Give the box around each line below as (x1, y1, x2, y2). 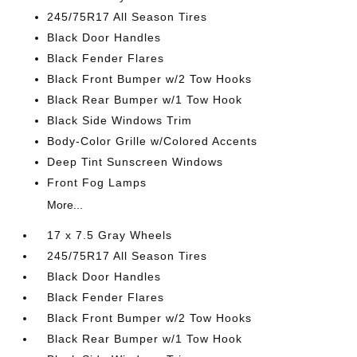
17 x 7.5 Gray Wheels (47, 229, 173, 241)
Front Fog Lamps (47, 176, 147, 189)
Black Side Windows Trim (47, 114, 193, 127)
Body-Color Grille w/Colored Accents (47, 135, 258, 147)
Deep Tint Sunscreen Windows (47, 155, 224, 168)
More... (47, 198, 84, 211)
